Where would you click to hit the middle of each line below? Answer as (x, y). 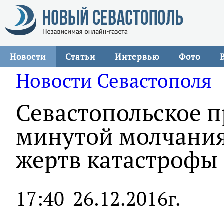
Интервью (137, 57)
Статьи (80, 57)
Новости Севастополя (114, 80)
